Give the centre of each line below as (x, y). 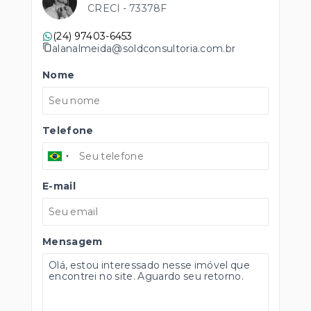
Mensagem (73, 242)
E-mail (59, 186)
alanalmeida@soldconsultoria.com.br (144, 48)
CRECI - (108, 8)
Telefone (68, 131)
